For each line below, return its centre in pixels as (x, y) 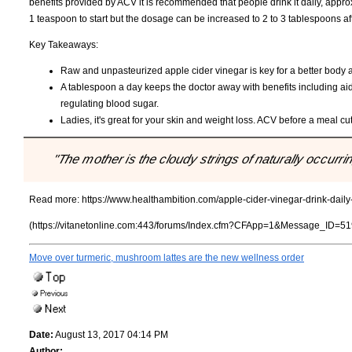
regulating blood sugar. (110, 103)
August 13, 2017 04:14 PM (111, 335)
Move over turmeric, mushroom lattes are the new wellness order (167, 258)
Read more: (55, 200)
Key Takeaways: (64, 44)
